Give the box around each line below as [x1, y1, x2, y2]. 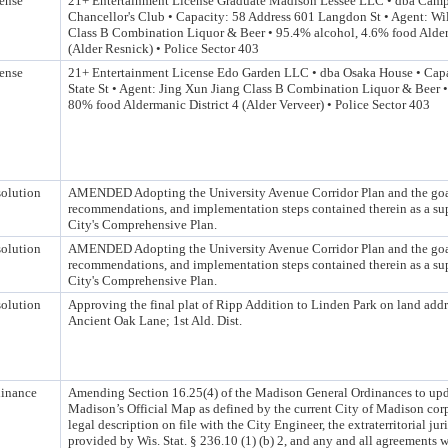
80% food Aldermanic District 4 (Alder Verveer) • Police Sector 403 [68, 97, 430, 112]
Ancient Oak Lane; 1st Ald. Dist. [68, 313, 242, 328]
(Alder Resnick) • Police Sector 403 [68, 41, 259, 56]
